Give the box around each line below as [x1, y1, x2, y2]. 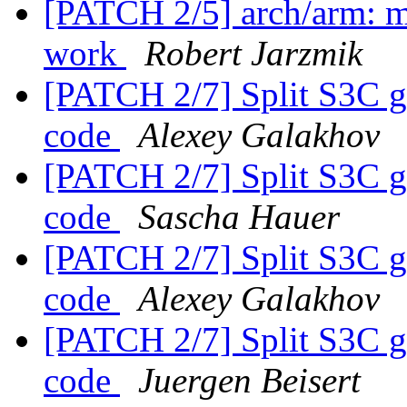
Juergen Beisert [138, 361, 361, 401]
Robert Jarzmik [144, 34, 362, 74]
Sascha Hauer [138, 197, 340, 237]
